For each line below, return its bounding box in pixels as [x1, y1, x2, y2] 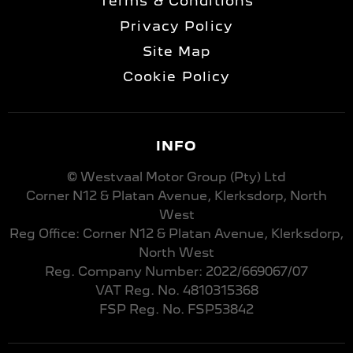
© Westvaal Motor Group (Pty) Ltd [67, 169, 286, 184]
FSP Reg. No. [99, 301, 184, 317]
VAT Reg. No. [95, 282, 180, 298]
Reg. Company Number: [45, 263, 203, 279]
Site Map [142, 43, 211, 59]
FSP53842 [184, 301, 254, 317]
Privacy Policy [120, 17, 233, 34]
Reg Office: [9, 225, 80, 241]
